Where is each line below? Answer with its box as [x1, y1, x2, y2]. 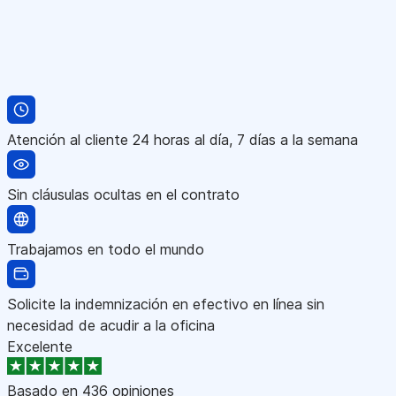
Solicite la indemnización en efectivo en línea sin [7, 294, 324, 313]
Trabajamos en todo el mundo [7, 240, 204, 258]
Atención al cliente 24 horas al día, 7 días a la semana [7, 130, 358, 148]
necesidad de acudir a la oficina [7, 316, 215, 334]
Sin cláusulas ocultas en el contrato [7, 185, 240, 203]
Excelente [7, 337, 72, 355]
